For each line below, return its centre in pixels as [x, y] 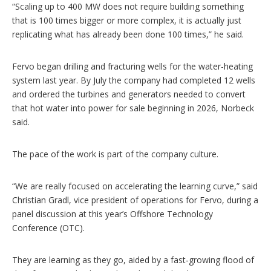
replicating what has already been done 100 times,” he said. [128, 34]
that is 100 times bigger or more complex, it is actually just [127, 20]
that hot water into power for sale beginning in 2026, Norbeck [133, 108]
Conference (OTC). [48, 227]
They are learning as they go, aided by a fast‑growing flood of [133, 260]
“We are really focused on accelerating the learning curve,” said [135, 186]
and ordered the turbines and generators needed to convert [129, 94]
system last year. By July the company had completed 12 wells [134, 80]
